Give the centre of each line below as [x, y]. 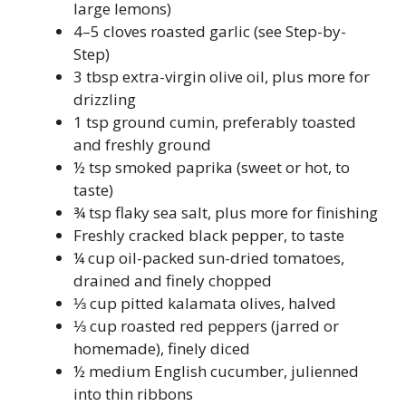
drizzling [105, 99]
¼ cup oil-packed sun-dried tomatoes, [209, 258]
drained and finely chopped [173, 280]
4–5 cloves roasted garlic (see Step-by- [210, 31]
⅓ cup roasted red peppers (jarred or [206, 326]
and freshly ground [142, 145]
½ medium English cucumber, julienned [216, 371]
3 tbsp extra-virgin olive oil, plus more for [222, 77]
